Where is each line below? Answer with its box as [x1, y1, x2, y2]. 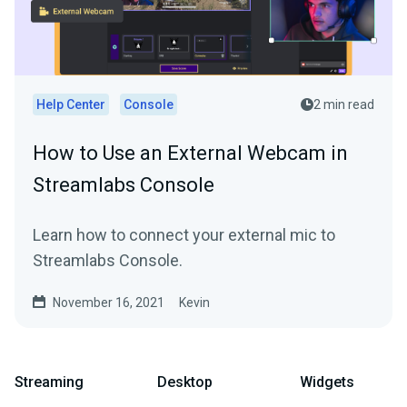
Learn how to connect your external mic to [33, 225, 335, 244]
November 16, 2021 [53, 295, 164, 310]
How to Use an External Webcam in [33, 142, 348, 164]
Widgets [300, 373, 354, 391]
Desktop [157, 373, 213, 391]
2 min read [313, 97, 374, 112]
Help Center [36, 97, 105, 112]
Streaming [15, 373, 84, 391]
